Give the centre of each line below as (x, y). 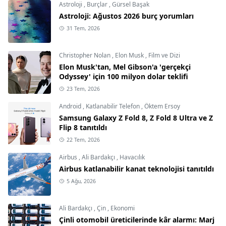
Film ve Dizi (164, 55)
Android (71, 106)
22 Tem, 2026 (83, 139)
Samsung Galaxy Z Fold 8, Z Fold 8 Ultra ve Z (136, 118)
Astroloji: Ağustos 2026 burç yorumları (126, 16)
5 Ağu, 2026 (81, 181)
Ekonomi (123, 208)
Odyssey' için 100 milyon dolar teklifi (124, 76)
